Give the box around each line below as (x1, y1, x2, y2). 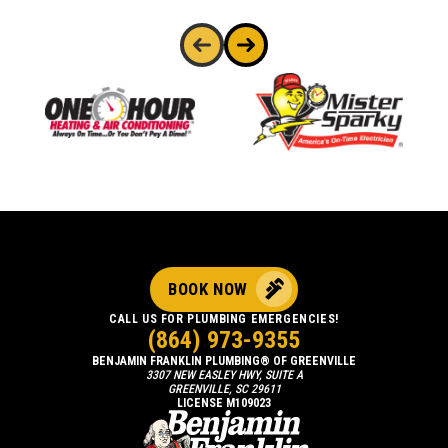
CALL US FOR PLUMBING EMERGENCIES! (109, 311, 339, 326)
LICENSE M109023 (177, 395, 271, 410)
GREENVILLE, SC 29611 (167, 381, 281, 396)
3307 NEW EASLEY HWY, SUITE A (145, 367, 303, 382)
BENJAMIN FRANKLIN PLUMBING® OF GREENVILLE (92, 353, 356, 368)
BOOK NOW (168, 278, 248, 299)
